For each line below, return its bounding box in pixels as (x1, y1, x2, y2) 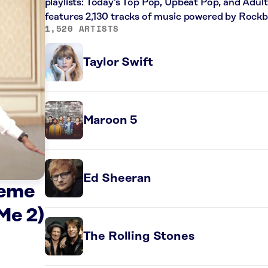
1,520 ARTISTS (44, 22, 119, 35)
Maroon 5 (83, 114, 138, 127)
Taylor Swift (83, 56, 153, 69)
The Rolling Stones (83, 230, 194, 243)
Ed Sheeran (83, 172, 151, 185)
